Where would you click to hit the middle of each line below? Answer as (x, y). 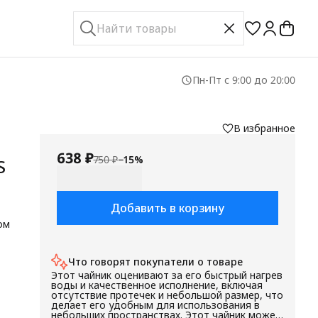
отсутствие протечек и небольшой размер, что (167, 295)
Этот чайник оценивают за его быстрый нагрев (167, 275)
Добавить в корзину (168, 208)
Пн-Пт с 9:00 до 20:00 (244, 80)
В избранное (264, 128)
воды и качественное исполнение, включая (157, 285)
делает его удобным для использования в (155, 305)
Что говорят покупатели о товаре (155, 262)
